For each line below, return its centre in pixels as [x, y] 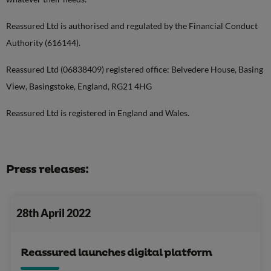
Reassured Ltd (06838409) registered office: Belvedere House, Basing [135, 69]
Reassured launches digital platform [116, 253]
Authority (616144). [43, 42]
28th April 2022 [53, 214]
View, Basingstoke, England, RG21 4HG [79, 86]
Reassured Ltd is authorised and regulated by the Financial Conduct [132, 25]
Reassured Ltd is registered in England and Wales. [98, 113]
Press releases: [47, 169]
